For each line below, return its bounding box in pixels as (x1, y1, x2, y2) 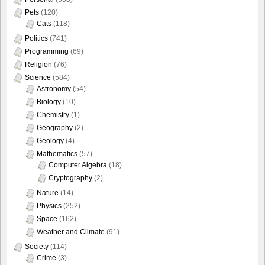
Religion (25, 60, 52, 69)
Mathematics (37, 150, 77, 159)
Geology (37, 137, 64, 146)
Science (25, 73, 51, 82)
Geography (37, 124, 73, 132)
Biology (37, 98, 61, 106)
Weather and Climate (37, 228, 105, 237)
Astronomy (37, 85, 71, 93)
